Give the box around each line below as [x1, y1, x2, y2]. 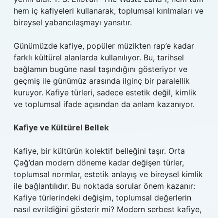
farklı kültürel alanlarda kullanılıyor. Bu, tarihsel [14, 53, 184, 62]
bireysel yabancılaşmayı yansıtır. [14, 18, 132, 27]
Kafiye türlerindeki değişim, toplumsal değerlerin [14, 193, 191, 202]
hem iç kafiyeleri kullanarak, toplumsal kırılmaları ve [14, 6, 203, 16]
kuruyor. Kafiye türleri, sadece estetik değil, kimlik [14, 88, 197, 97]
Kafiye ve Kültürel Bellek [14, 122, 109, 133]
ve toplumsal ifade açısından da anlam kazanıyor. [14, 99, 195, 109]
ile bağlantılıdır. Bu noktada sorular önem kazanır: [14, 181, 195, 191]
